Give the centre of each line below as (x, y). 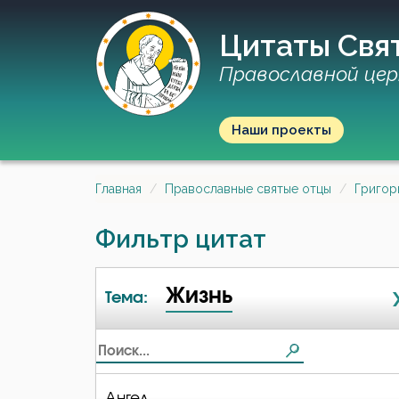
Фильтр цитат (181, 239)
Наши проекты (281, 130)
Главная (118, 189)
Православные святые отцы (248, 189)
